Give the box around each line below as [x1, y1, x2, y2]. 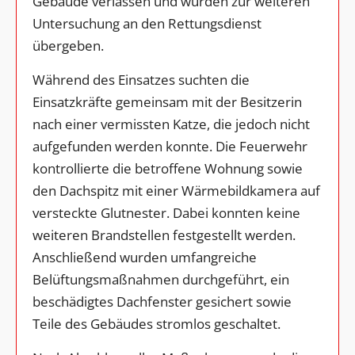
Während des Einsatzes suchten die [32, 70, 250, 89]
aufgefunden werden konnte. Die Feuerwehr [32, 136, 307, 155]
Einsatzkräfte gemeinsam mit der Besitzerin [32, 92, 302, 111]
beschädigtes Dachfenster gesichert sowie [32, 292, 292, 311]
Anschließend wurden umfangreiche [32, 247, 257, 266]
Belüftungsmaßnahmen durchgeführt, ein [32, 269, 289, 288]
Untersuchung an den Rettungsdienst [32, 13, 261, 32]
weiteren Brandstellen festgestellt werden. [32, 225, 296, 244]
